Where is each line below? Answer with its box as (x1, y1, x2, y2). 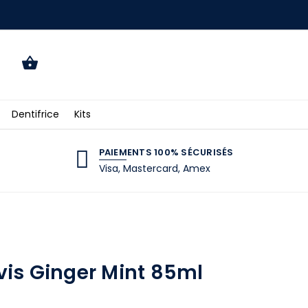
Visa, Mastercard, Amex (98, 161, 210, 175)
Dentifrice (12, 107, 60, 121)
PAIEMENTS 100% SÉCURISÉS (98, 145, 234, 159)
